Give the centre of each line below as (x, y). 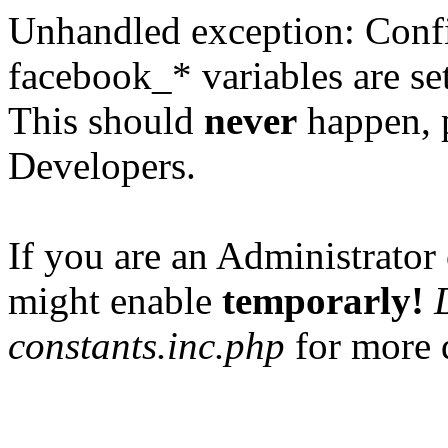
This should (106, 120)
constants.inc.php (146, 345)
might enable (115, 300)
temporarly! (323, 300)
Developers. (102, 165)
